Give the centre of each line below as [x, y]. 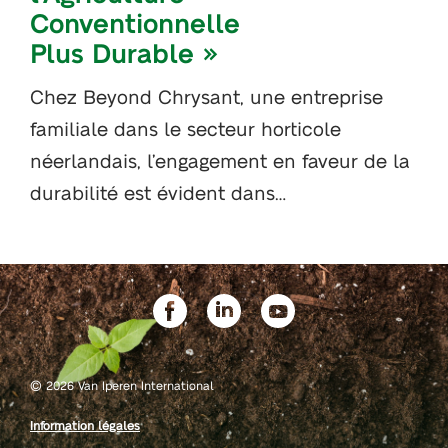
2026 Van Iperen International [128, 385]
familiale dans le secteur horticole [185, 128]
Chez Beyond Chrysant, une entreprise [206, 96]
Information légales [85, 425]
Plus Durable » [124, 51]
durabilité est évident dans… [158, 192]
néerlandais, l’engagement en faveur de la [220, 160]
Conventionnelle [135, 21]
